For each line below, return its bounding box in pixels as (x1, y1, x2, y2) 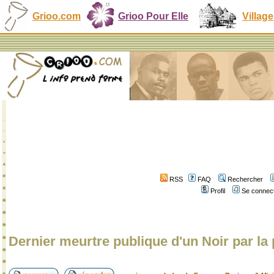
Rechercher (228, 176, 263, 183)
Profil (210, 187, 225, 194)
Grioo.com (32, 11, 81, 21)
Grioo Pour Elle (118, 11, 188, 21)
